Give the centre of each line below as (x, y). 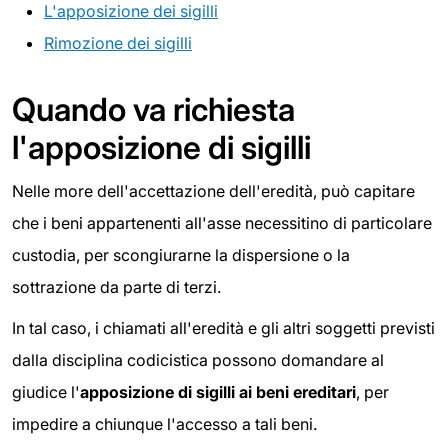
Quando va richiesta (153, 109)
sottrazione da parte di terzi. (116, 286)
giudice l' (46, 392)
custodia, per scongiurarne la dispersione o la (181, 254)
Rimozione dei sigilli (118, 42)
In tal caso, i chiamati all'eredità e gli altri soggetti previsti (223, 328)
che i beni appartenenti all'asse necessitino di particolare (222, 222)
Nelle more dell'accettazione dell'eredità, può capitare (213, 190)
